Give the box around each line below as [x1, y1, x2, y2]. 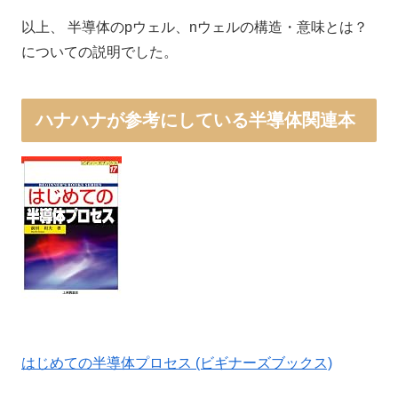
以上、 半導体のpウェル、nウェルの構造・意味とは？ [21, 20, 368, 36]
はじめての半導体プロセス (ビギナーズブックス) [21, 355, 332, 371]
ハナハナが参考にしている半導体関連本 [36, 109, 355, 130]
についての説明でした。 [21, 44, 178, 60]
